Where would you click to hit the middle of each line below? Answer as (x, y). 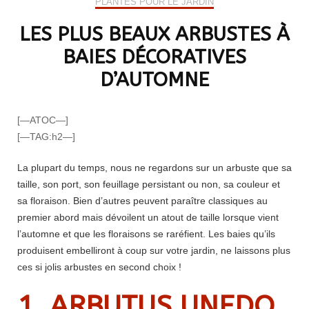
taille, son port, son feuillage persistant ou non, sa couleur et (149, 184)
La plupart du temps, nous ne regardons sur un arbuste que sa (154, 168)
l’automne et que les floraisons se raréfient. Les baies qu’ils (146, 234)
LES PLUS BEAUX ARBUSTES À (154, 34)
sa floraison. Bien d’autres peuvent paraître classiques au (142, 201)
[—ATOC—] (43, 120)
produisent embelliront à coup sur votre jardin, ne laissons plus (154, 250)
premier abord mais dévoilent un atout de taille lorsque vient (148, 217)
